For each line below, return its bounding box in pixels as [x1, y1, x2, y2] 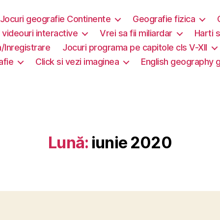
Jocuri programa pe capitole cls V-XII [62, 42, 207, 53]
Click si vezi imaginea [35, 56, 119, 67]
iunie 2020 [91, 133, 172, 152]
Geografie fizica [133, 14, 195, 24]
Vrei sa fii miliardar [100, 28, 172, 38]
